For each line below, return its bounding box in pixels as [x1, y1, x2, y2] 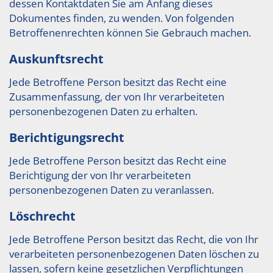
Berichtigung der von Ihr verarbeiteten [9, 168, 191, 182]
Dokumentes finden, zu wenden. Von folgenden [9, 11, 234, 25]
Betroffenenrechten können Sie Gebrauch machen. [9, 26, 251, 40]
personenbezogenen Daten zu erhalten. [9, 104, 197, 118]
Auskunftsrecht [9, 51, 104, 67]
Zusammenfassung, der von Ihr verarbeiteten [9, 90, 224, 104]
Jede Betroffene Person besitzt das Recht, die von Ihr [9, 232, 258, 246]
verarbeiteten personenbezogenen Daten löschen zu [9, 247, 259, 261]
